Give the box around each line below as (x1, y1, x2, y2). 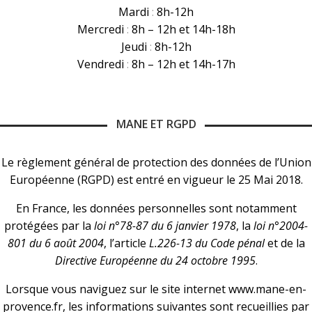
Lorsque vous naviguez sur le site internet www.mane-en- (6, 281, 306, 297)
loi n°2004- (253, 218, 308, 234)
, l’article (103, 235, 149, 251)
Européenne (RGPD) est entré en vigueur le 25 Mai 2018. (9, 172, 303, 188)
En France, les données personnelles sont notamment (15, 201, 297, 217)
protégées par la (4, 218, 94, 234)
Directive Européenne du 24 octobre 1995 (54, 253, 256, 269)
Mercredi (77, 22, 124, 38)
